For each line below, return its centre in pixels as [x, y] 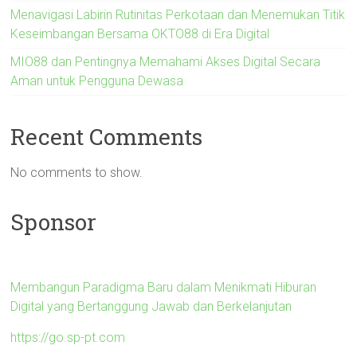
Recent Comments [107, 136]
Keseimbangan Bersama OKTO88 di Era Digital [140, 33]
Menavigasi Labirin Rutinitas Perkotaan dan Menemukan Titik [178, 14]
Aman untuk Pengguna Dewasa [97, 80]
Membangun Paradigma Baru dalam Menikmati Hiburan [164, 287]
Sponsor [54, 222]
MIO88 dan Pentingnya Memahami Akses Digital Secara [166, 61]
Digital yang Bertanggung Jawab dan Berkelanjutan [151, 306]
